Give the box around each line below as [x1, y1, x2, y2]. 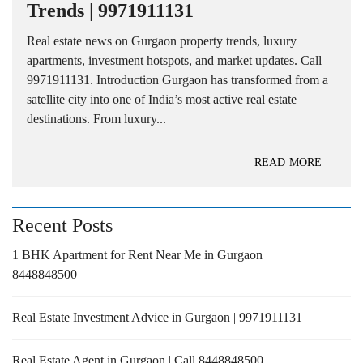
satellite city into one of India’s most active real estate [27, 92, 297, 107]
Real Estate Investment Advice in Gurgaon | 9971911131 [12, 310, 302, 325]
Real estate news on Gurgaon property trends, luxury [27, 34, 297, 49]
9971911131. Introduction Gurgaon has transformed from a [27, 73, 328, 88]
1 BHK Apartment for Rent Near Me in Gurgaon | [12, 248, 268, 263]
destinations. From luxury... [27, 112, 166, 126]
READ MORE [254, 156, 322, 169]
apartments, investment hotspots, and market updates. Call [27, 53, 322, 68]
